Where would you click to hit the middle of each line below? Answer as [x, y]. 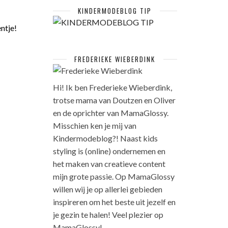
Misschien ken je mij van [94, 125]
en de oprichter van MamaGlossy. [110, 113]
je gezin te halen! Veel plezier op [108, 215]
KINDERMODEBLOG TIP [115, 11]
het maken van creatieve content [109, 164]
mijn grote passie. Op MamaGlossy [113, 176]
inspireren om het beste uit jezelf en [114, 202]
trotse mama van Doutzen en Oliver [114, 100]
